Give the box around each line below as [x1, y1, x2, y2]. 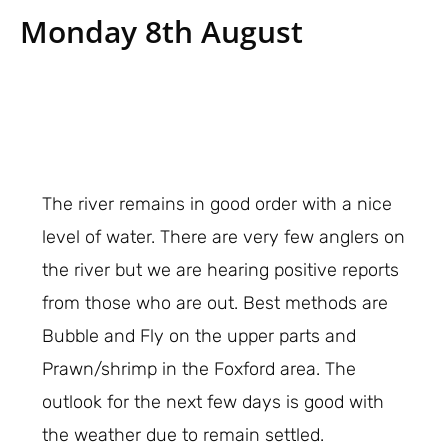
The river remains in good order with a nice [42, 193, 393, 216]
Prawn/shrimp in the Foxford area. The [42, 358, 357, 381]
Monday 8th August [20, 10, 303, 52]
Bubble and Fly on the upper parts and [42, 325, 357, 348]
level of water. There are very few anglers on [42, 226, 406, 249]
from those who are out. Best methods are [42, 292, 389, 315]
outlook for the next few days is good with [42, 391, 385, 414]
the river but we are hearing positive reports [42, 259, 400, 282]
